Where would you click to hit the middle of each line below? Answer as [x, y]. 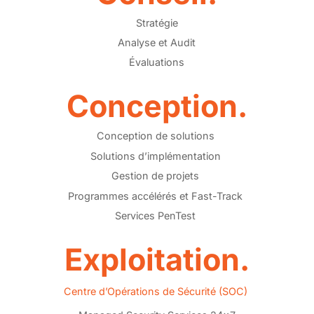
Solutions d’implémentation [155, 156]
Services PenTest [156, 215]
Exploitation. [157, 259]
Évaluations [157, 62]
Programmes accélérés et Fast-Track [156, 196]
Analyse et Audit [157, 42]
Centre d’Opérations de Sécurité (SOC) [155, 291]
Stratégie [157, 22]
